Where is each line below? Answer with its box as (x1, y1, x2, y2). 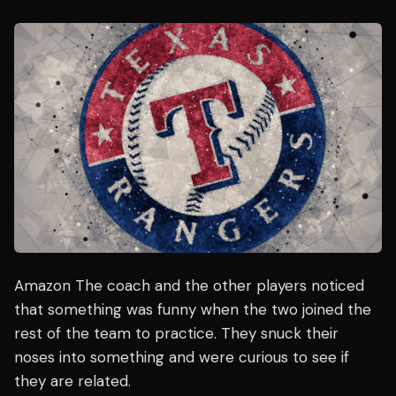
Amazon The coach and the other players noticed (14, 275, 364, 295)
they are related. (14, 370, 131, 391)
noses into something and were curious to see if (14, 346, 349, 367)
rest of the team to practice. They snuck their (14, 323, 339, 343)
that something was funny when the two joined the (14, 299, 371, 319)
